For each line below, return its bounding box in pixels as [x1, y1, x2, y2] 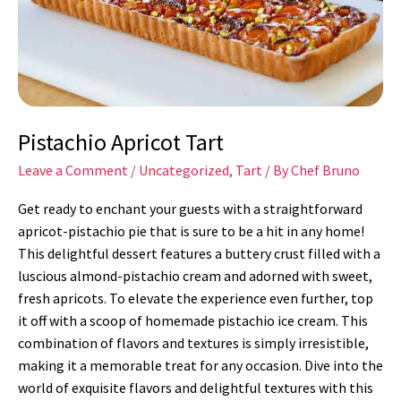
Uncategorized [139, 161, 229, 180]
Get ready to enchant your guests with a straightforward [18, 200, 363, 218]
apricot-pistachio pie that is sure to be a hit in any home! [18, 222, 364, 241]
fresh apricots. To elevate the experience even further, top [18, 289, 373, 308]
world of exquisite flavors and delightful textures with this [18, 379, 373, 397]
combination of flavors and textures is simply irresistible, [18, 334, 369, 353]
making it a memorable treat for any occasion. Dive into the [18, 356, 383, 375]
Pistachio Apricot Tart [18, 126, 224, 157]
